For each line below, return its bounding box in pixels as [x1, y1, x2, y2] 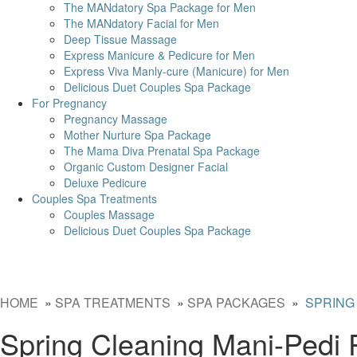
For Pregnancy [32, 95, 107, 111]
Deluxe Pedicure [64, 175, 147, 190]
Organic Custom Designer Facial [64, 159, 228, 175]
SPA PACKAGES [187, 293, 285, 312]
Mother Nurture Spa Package [64, 127, 211, 143]
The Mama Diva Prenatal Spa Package [64, 143, 260, 159]
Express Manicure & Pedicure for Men [64, 47, 255, 63]
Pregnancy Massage [64, 111, 167, 127]
